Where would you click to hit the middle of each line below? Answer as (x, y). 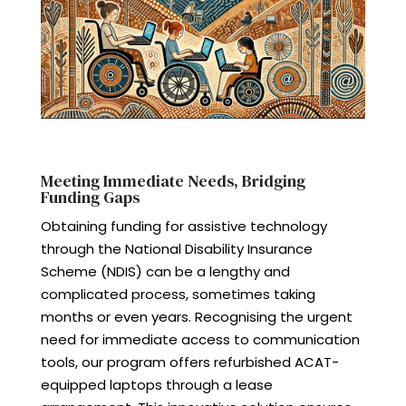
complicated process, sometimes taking (178, 294)
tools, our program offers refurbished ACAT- (189, 362)
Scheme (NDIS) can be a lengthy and (165, 271)
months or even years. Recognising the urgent (196, 316)
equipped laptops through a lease (156, 384)
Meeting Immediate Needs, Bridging (173, 180)
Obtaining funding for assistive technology (184, 226)
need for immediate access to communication (200, 339)
